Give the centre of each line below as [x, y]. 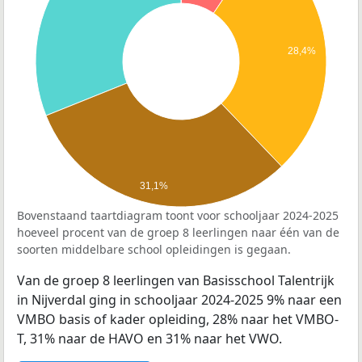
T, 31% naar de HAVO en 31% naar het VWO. [149, 339]
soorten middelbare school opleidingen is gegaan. [154, 250]
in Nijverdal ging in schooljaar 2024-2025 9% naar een [179, 300]
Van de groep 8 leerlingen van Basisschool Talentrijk [176, 281]
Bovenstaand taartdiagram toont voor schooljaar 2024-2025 [178, 216]
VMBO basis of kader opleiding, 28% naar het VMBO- [178, 320]
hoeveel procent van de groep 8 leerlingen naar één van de [178, 233]
